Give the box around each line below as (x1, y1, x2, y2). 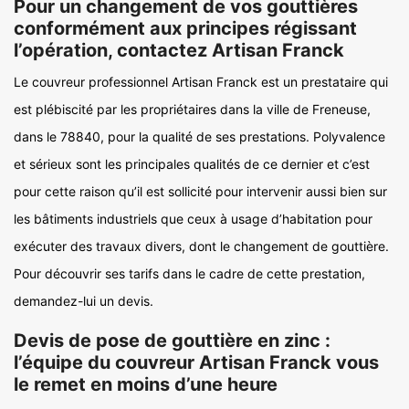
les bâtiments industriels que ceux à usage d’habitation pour (14, 211, 372, 226)
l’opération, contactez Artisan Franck (14, 39, 344, 61)
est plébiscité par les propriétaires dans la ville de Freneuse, (14, 101, 371, 117)
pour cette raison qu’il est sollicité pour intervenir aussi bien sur (14, 184, 387, 199)
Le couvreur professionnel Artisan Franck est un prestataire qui (14, 74, 388, 89)
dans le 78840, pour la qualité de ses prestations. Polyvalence (14, 129, 385, 144)
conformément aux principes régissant (14, 17, 357, 39)
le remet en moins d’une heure (14, 373, 278, 395)
